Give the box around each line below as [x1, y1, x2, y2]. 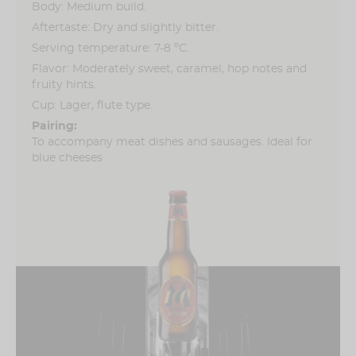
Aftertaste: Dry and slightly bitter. [32, 21, 219, 33]
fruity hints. [32, 79, 96, 91]
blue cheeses [32, 152, 103, 164]
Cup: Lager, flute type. [32, 99, 153, 111]
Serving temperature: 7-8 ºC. [32, 42, 189, 54]
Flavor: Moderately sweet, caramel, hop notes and [32, 63, 307, 75]
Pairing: [32, 120, 77, 132]
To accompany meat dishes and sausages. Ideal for [32, 136, 312, 148]
